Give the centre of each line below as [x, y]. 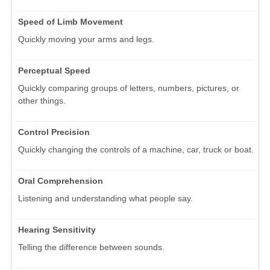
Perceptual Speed [54, 70]
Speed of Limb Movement [71, 21]
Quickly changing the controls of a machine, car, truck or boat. [136, 149]
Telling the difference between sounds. [91, 247]
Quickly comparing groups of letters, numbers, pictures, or [129, 88]
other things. [42, 100]
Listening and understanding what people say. [105, 198]
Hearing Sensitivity [57, 229]
